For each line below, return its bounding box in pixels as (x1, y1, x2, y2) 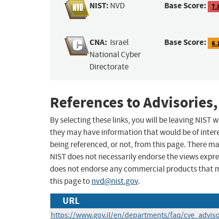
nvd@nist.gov (91, 176, 138, 187)
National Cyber (89, 49, 141, 60)
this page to (50, 176, 91, 187)
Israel (110, 37, 129, 48)
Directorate (89, 62, 129, 72)
